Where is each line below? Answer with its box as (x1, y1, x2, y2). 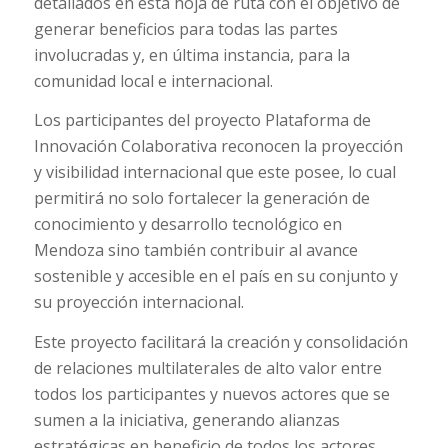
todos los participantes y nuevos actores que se (33, 382, 390, 405)
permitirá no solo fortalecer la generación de (33, 187, 370, 210)
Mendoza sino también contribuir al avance (33, 239, 358, 262)
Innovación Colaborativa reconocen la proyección (33, 135, 403, 158)
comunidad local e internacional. (33, 69, 273, 92)
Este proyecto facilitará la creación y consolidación (33, 330, 408, 353)
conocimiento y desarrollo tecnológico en (33, 213, 342, 236)
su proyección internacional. (33, 291, 244, 314)
